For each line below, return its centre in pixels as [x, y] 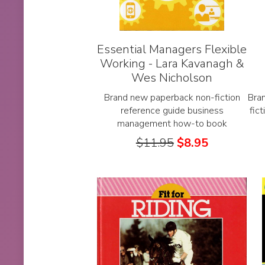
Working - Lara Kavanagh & [172, 64]
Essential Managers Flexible [172, 50]
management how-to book [172, 124]
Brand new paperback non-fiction [172, 98]
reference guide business [172, 111]
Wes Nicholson [172, 78]
